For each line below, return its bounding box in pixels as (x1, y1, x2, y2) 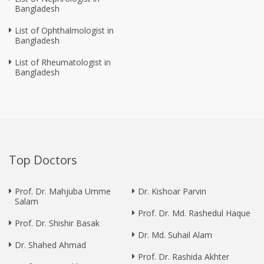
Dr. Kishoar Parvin (138, 186, 206, 197)
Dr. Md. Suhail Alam (138, 229, 212, 241)
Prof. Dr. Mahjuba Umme (15, 186, 111, 197)
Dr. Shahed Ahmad (15, 239, 86, 251)
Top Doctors (9, 152, 77, 168)
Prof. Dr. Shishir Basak (15, 217, 100, 229)
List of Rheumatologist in (15, 57, 111, 68)
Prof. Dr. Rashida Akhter (138, 251, 229, 263)
